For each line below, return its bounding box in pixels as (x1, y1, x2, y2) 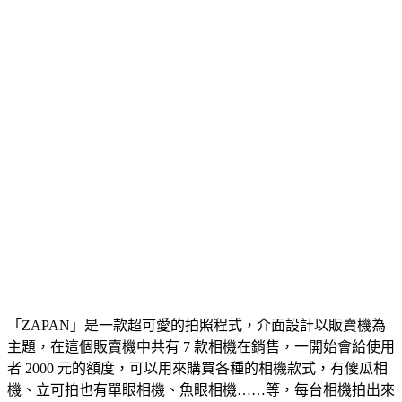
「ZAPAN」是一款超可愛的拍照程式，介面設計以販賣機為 (7, 317, 386, 333)
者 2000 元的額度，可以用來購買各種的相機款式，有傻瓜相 (7, 360, 388, 376)
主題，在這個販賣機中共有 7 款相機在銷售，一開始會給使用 (7, 338, 395, 354)
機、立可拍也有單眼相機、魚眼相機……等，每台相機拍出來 (7, 381, 395, 398)
